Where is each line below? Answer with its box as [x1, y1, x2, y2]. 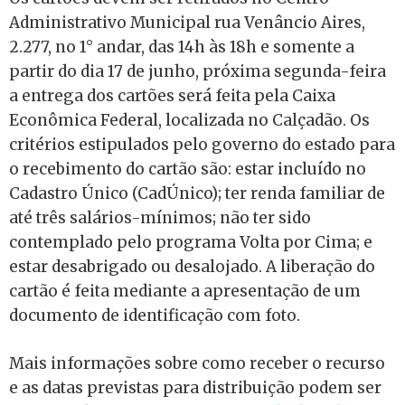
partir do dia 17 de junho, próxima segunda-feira [9, 61, 386, 82]
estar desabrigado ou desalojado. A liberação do [9, 257, 375, 278]
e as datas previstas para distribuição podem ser [9, 377, 381, 398]
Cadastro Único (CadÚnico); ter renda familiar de [9, 184, 385, 204]
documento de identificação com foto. [9, 306, 300, 326]
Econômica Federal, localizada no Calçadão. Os [9, 110, 370, 131]
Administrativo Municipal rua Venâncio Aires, [9, 13, 365, 33]
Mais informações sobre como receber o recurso [9, 353, 385, 373]
